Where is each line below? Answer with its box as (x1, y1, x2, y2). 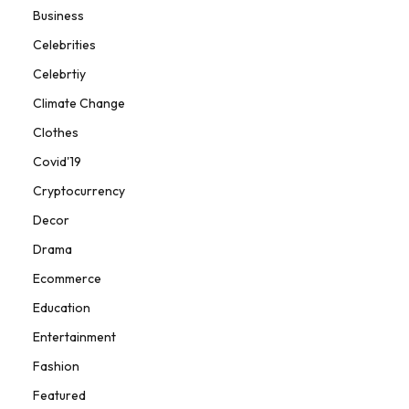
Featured (33, 387, 86, 404)
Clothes (33, 124, 79, 141)
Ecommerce (33, 270, 101, 287)
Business (33, 7, 84, 24)
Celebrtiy (33, 66, 86, 82)
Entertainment (33, 329, 116, 345)
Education (33, 299, 90, 316)
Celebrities (33, 37, 96, 53)
